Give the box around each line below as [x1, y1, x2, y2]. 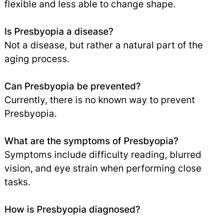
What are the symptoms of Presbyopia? [4, 134, 178, 147]
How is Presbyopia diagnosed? [4, 203, 140, 215]
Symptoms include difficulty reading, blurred [4, 148, 201, 160]
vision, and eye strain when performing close [4, 162, 201, 174]
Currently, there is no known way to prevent [4, 93, 195, 106]
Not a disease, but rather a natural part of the [4, 39, 203, 51]
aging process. [4, 52, 69, 65]
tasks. [4, 175, 30, 188]
